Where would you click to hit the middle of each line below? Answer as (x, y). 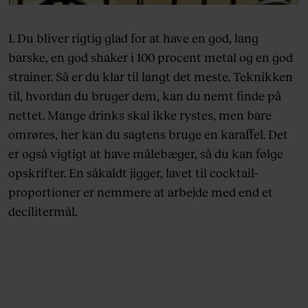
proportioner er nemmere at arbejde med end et (141, 191)
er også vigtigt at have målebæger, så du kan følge (146, 153)
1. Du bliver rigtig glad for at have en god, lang (133, 37)
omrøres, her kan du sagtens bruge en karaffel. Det (148, 134)
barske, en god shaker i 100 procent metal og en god (151, 57)
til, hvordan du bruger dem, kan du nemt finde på (145, 95)
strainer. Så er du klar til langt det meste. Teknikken (151, 76)
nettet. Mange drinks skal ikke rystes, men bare (140, 114)
